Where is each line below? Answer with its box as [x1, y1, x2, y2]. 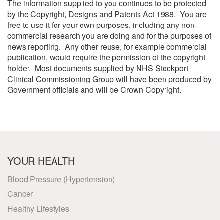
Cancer [7, 188, 33, 199]
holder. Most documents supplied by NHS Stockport [7, 62, 188, 74]
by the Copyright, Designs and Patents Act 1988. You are [7, 8, 207, 20]
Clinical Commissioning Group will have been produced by [7, 73, 212, 84]
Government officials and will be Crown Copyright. [7, 84, 181, 95]
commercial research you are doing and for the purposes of [7, 30, 211, 41]
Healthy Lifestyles [7, 203, 69, 214]
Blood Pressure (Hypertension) [7, 173, 115, 185]
